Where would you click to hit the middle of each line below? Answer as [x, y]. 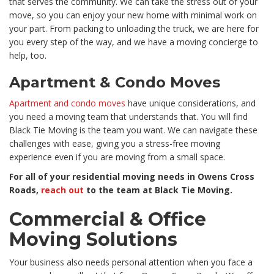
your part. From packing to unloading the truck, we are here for [134, 29]
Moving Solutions [93, 240]
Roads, [25, 190]
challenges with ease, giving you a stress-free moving [115, 144]
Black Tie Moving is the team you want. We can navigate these [133, 130]
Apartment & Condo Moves [115, 83]
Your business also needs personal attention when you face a [131, 262]
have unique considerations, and [191, 103]
